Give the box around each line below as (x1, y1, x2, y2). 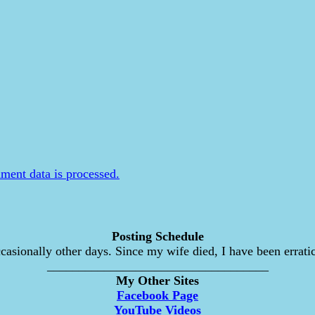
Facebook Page (117, 288, 198, 303)
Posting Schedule (111, 229, 204, 244)
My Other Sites (116, 274, 199, 288)
